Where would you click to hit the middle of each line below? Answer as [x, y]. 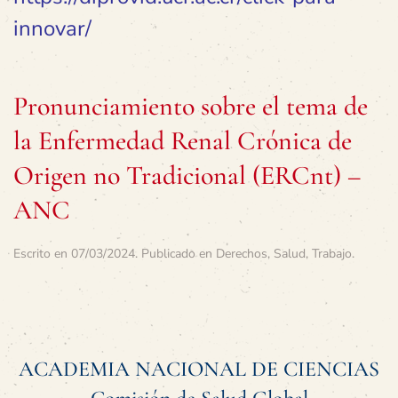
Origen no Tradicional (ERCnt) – [187, 175]
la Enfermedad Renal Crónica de [183, 141]
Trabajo [332, 254]
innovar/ [52, 28]
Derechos [242, 254]
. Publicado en [175, 254]
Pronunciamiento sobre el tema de [191, 106]
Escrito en [42, 254]
